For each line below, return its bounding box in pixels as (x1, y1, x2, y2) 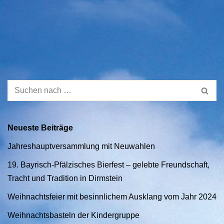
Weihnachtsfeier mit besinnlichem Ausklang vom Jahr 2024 (7, 192, 216, 201)
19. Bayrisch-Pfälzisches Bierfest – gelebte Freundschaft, (7, 160, 209, 169)
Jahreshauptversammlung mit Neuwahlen (7, 142, 155, 150)
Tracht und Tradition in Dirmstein (7, 174, 122, 182)
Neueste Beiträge (7, 123, 73, 132)
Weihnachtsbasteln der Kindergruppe (7, 211, 139, 219)
